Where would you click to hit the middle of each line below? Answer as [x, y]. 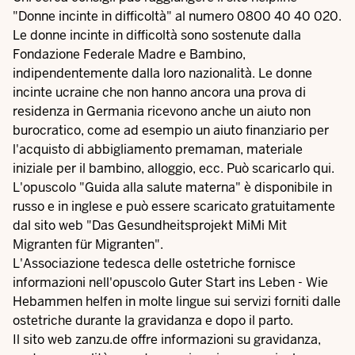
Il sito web [44, 340]
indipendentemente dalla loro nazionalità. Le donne [162, 73]
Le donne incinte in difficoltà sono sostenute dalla [157, 35]
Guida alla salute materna [160, 187]
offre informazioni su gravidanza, [224, 340]
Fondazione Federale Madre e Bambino [128, 54]
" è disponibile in [284, 187]
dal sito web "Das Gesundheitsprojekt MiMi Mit [150, 225]
